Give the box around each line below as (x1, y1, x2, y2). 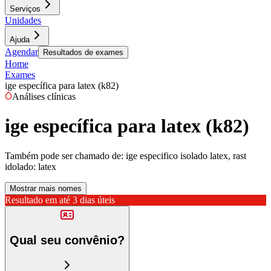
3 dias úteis (73, 194, 115, 205)
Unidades (5, 15, 41, 25)
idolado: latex (5, 161, 56, 172)
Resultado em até (5, 194, 70, 205)
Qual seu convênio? (10, 233, 125, 247)
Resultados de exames (43, 48, 123, 57)
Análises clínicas (12, 91, 76, 102)
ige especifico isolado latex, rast (126, 150, 246, 161)
